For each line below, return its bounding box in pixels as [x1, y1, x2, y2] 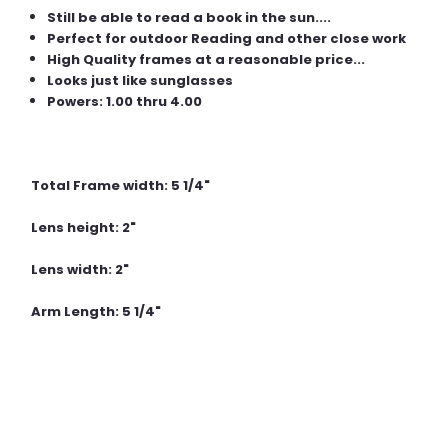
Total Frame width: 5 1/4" [31, 175, 210, 195]
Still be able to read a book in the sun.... [47, 7, 332, 27]
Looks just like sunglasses [47, 70, 234, 90]
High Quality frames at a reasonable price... [47, 49, 366, 69]
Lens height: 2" [31, 217, 136, 237]
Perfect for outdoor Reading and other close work [47, 28, 407, 48]
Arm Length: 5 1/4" [31, 301, 161, 321]
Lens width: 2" [31, 259, 129, 279]
